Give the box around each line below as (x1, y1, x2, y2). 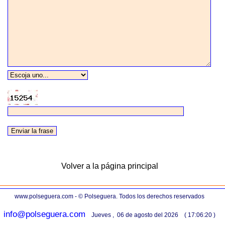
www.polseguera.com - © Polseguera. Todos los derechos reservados (15, 193, 204, 200)
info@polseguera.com (4, 209, 85, 219)
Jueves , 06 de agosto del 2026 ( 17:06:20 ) (91, 211, 215, 218)
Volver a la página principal (61, 162, 158, 171)
